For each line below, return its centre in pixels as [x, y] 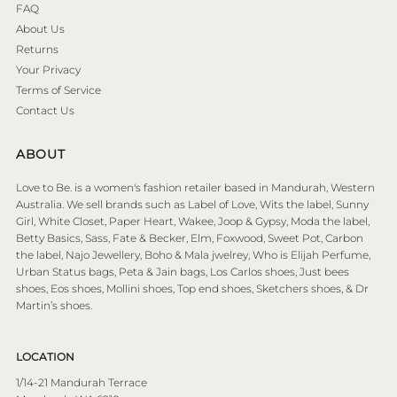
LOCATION [46, 356]
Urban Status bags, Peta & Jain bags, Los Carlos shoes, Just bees [183, 271]
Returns [38, 49]
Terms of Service [59, 90]
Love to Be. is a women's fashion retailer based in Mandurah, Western [196, 187]
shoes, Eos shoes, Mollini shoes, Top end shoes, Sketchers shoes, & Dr [193, 288]
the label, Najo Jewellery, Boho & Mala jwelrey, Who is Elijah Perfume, [194, 254]
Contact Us [46, 110]
